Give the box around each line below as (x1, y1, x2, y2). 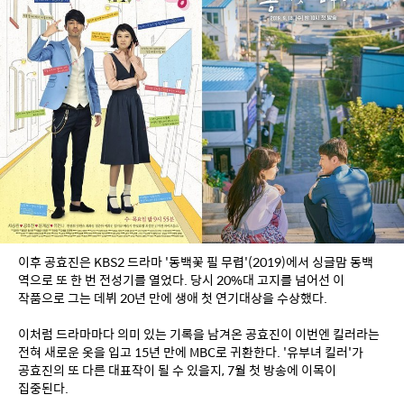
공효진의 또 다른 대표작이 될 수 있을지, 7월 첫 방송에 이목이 (18, 361, 336, 380)
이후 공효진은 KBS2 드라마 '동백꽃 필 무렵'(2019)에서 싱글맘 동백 (18, 252, 373, 271)
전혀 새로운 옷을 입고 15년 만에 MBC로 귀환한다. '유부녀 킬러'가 (18, 343, 363, 362)
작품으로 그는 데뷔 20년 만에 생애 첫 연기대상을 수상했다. (18, 289, 327, 308)
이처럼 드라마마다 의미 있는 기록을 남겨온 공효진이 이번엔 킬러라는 (18, 325, 380, 344)
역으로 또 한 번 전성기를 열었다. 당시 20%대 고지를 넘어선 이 (18, 271, 344, 289)
